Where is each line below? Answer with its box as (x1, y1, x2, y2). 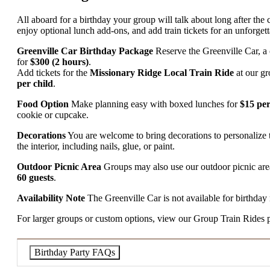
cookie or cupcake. (17, 109, 89, 120)
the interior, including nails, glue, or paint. (17, 140, 175, 151)
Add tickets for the (17, 67, 90, 78)
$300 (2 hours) (30, 56, 89, 67)
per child (17, 78, 53, 89)
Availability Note (17, 192, 85, 203)
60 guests (17, 172, 54, 183)
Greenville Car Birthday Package (17, 45, 153, 56)
